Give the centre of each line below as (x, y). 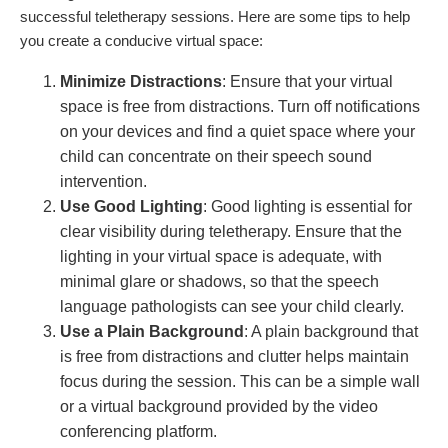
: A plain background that (331, 331)
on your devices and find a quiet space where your (237, 131)
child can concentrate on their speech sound (216, 156)
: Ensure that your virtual (307, 81)
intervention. (103, 181)
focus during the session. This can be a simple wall (240, 381)
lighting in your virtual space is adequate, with (221, 256)
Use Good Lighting (131, 206)
